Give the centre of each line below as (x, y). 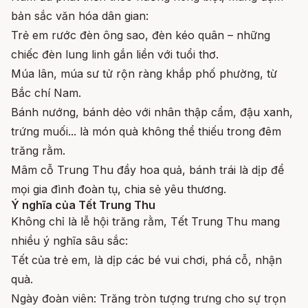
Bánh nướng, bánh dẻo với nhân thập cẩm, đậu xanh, (152, 112)
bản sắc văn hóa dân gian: (80, 15)
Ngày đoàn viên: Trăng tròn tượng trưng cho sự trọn (148, 298)
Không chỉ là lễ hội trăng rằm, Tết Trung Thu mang (145, 221)
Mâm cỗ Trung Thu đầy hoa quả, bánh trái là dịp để (147, 169)
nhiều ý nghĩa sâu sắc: (69, 240)
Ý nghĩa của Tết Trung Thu (83, 205)
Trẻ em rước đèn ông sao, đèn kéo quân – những (141, 35)
